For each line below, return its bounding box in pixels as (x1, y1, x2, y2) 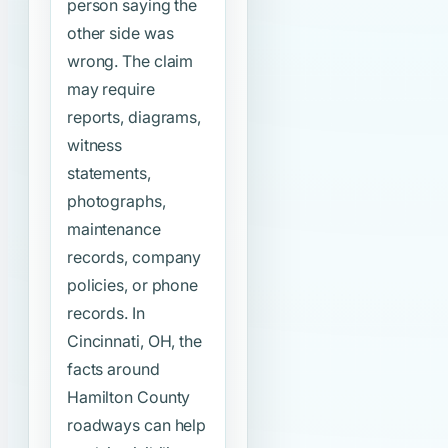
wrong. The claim (66, 51, 194, 72)
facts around (66, 359, 160, 380)
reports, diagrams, (66, 107, 202, 128)
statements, (66, 163, 151, 184)
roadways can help (66, 415, 207, 436)
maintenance (66, 219, 161, 240)
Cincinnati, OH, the (66, 331, 202, 352)
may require (66, 79, 155, 100)
